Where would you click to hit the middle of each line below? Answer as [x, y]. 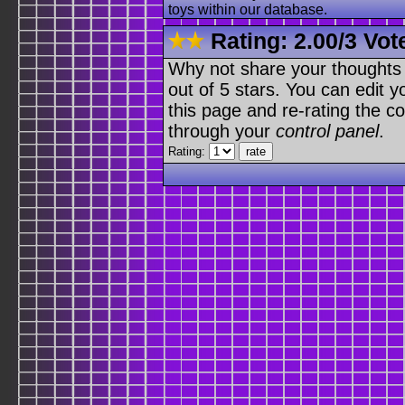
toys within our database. [248, 10]
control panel [327, 131]
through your [222, 131]
